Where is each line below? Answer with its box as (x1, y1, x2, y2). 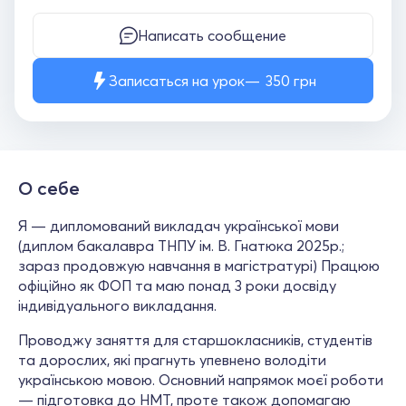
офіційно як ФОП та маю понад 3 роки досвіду (18, 276, 336, 295)
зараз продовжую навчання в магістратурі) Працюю (18, 256, 380, 275)
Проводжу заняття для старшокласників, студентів (18, 331, 372, 349)
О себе (18, 177, 80, 199)
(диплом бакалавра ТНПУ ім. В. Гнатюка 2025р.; (18, 237, 344, 255)
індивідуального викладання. (18, 296, 217, 314)
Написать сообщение (138, 26, 286, 44)
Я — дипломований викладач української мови (18, 217, 339, 235)
